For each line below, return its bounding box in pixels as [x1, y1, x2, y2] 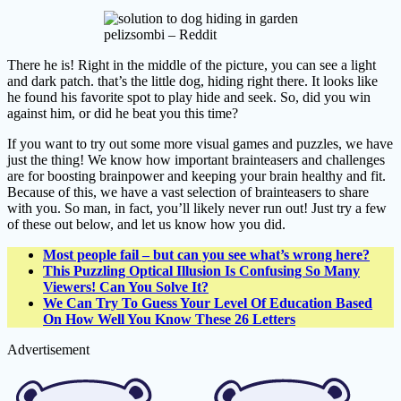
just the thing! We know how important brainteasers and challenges [7, 152, 385, 168]
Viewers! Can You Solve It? [43, 279, 209, 295]
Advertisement [7, 342, 90, 358]
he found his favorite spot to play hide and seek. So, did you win [7, 90, 371, 106]
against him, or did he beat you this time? [7, 106, 238, 122]
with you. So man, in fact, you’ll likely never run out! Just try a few [7, 200, 387, 217]
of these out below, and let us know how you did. [7, 217, 286, 233]
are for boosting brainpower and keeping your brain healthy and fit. [7, 168, 386, 184]
